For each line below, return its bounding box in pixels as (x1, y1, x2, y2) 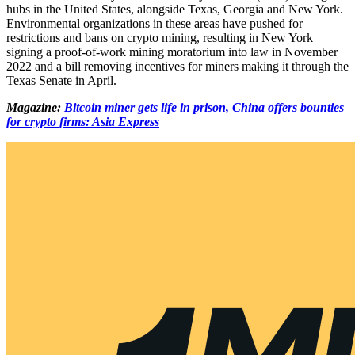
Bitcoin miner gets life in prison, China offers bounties (64, 100, 344, 114)
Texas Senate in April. (6, 73, 116, 87)
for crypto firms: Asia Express (6, 114, 159, 128)
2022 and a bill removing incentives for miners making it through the (6, 59, 349, 73)
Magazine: (6, 100, 64, 114)
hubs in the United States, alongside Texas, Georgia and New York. (6, 2, 343, 16)
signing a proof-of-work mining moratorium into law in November (6, 44, 338, 59)
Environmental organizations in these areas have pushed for (6, 16, 303, 30)
